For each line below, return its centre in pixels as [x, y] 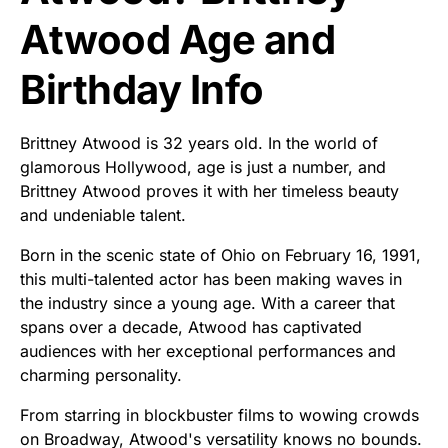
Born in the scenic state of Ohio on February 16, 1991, [220, 255]
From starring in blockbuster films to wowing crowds [219, 415]
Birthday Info [142, 89]
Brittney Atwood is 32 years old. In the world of [199, 143]
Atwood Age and [177, 39]
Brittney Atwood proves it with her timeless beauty [209, 191]
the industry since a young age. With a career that [207, 303]
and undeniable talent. [103, 215]
